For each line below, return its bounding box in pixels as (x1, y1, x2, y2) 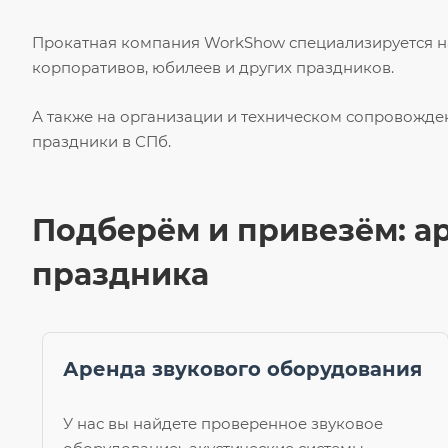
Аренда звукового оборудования (63, 357, 422, 382)
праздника (32, 256, 209, 294)
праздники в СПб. (32, 132, 171, 152)
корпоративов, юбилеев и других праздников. (32, 58, 394, 78)
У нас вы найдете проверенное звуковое (63, 414, 383, 434)
